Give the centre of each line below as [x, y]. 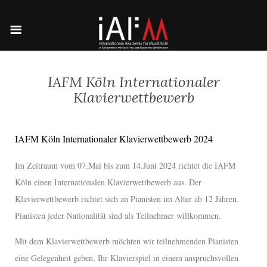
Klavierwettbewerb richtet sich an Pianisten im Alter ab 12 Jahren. [127, 199]
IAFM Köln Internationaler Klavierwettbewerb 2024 [114, 139]
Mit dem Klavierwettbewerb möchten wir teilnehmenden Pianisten [127, 241]
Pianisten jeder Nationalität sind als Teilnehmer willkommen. [118, 215]
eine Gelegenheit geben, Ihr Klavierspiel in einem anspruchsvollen [127, 258]
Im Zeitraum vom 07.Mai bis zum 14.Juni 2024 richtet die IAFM [125, 165]
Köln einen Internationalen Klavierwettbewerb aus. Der [108, 182]
